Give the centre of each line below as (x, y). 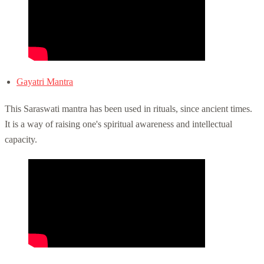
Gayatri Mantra (45, 81)
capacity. (21, 139)
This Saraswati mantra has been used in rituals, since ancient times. (128, 108)
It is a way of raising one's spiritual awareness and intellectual (118, 124)
